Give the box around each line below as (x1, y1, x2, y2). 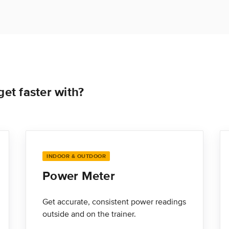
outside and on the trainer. (42, 209, 136, 219)
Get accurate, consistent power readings (42, 197, 186, 207)
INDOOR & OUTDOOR (47, 153, 106, 159)
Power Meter (42, 169, 115, 184)
